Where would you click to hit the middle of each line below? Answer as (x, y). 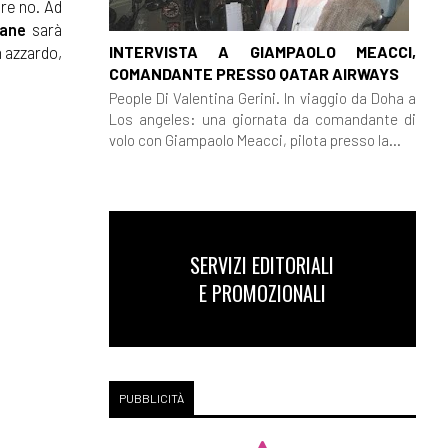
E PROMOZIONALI (262, 293)
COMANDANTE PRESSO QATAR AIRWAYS (253, 73)
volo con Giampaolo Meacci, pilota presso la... (254, 139)
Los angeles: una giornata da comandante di (262, 118)
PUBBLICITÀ (151, 398)
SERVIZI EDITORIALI (262, 265)
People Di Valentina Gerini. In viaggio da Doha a (262, 97)
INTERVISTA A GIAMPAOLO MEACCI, (262, 51)
